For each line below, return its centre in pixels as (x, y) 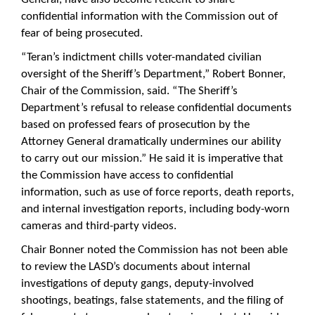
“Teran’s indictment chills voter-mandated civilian (141, 57)
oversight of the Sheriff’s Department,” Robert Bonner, (153, 74)
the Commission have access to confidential (127, 175)
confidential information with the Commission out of (149, 16)
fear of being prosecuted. (82, 33)
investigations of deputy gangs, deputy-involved (137, 283)
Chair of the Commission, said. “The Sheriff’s (129, 91)
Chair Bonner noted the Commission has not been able (154, 250)
